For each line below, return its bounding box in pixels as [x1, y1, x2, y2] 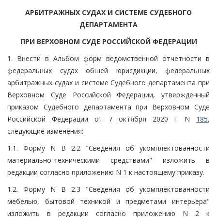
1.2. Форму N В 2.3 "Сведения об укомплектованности [7, 184, 210, 194]
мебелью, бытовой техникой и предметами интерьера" [7, 196, 210, 206]
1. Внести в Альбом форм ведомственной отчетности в [7, 53, 210, 63]
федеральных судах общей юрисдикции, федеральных [7, 65, 210, 75]
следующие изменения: [7, 126, 83, 136]
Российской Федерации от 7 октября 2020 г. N [7, 114, 196, 124]
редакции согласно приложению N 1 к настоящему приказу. [7, 167, 204, 177]
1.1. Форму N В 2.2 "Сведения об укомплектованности [7, 143, 210, 153]
